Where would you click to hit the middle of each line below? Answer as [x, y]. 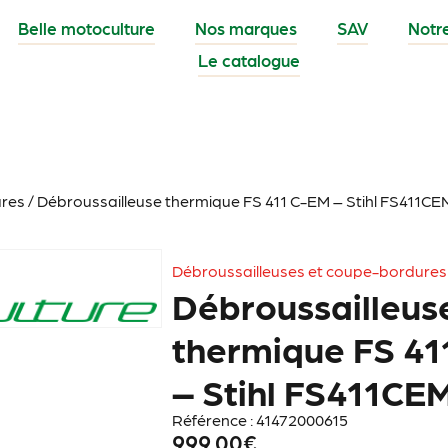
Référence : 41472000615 [260, 419]
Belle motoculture [86, 28]
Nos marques [245, 28]
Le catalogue [248, 60]
